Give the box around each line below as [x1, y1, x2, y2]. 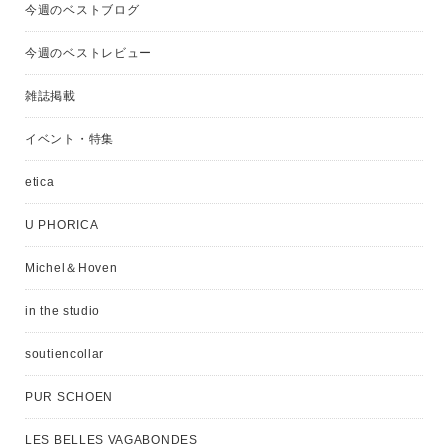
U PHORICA [25, 218, 99, 233]
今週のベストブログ [25, 3, 140, 18]
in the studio [25, 304, 101, 319]
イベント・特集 [25, 132, 114, 147]
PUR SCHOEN [25, 390, 113, 405]
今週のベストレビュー [25, 46, 152, 61]
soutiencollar [25, 347, 105, 362]
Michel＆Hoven [25, 261, 118, 276]
